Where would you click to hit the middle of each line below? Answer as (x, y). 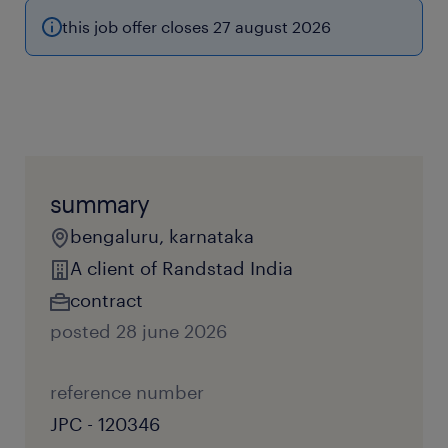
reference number (127, 392)
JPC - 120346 (105, 424)
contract (106, 300)
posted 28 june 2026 (138, 331)
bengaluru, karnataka (162, 236)
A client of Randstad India (181, 268)
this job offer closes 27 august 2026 (196, 26)
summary (99, 203)
